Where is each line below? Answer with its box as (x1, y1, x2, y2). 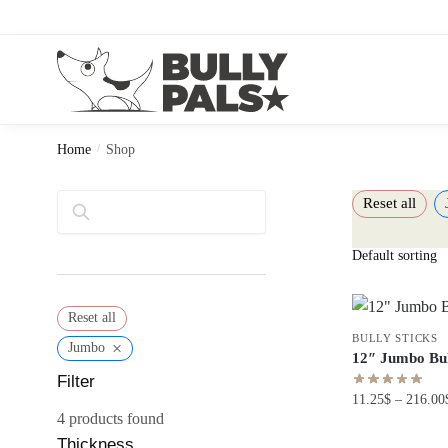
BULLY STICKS (352, 331, 438, 344)
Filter (57, 371, 95, 391)
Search (89, 203, 133, 221)
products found (65, 409, 164, 427)
